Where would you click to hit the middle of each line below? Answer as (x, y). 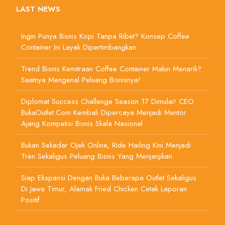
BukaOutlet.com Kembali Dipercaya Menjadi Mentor (104, 113)
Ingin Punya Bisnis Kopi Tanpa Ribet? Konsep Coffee (105, 36)
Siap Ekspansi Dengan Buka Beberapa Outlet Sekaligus (109, 178)
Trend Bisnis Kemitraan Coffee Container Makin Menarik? (111, 69)
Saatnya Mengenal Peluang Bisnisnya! (81, 80)
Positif (30, 200)
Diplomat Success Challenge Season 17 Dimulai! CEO (107, 102)
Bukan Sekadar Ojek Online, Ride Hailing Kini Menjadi (106, 145)
